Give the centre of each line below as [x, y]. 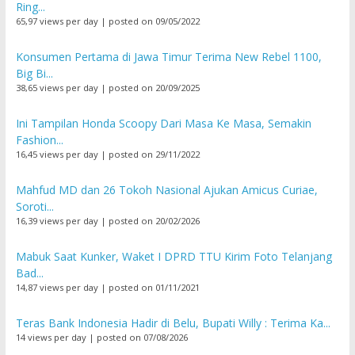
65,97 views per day [57, 21]
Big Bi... [34, 73]
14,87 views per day [57, 287]
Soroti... [34, 206]
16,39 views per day [57, 220]
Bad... [29, 273]
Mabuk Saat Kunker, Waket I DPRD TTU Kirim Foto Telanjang [174, 256]
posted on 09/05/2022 [154, 21]
